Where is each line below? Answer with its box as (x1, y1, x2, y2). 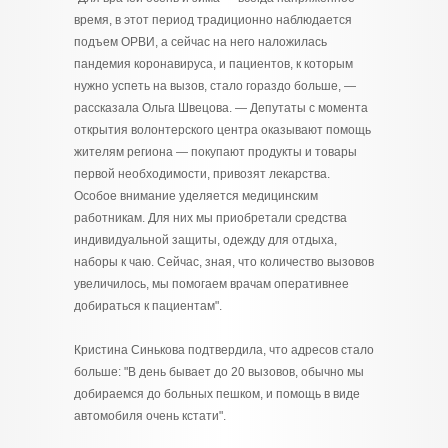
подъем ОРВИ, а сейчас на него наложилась (74, 35, 327, 49)
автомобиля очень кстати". (74, 409, 226, 423)
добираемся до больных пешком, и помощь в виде (74, 387, 360, 401)
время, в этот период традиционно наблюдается (74, 13, 352, 27)
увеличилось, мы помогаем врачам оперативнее (74, 277, 349, 291)
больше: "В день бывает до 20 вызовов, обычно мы (74, 365, 364, 379)
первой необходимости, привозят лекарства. (74, 167, 330, 181)
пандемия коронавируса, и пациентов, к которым (74, 57, 353, 71)
